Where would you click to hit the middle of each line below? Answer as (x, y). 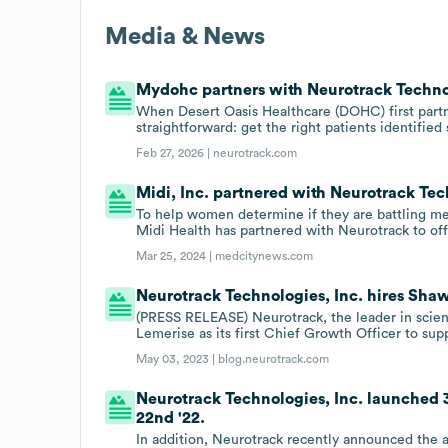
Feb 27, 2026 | (175, 152)
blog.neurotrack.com (274, 358)
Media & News (185, 36)
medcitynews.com (264, 255)
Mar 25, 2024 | (176, 255)
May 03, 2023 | (177, 358)
